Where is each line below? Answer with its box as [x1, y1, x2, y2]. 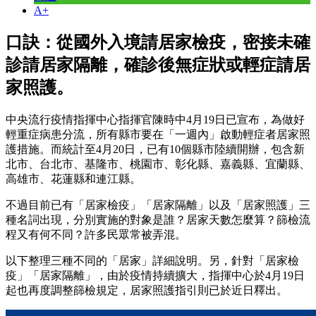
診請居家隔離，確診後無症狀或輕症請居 [6, 55, 310, 74]
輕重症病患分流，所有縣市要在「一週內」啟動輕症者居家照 [6, 128, 310, 140]
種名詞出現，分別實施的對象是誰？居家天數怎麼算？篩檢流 [6, 213, 310, 226]
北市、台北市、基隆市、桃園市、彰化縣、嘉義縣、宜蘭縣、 [6, 157, 310, 170]
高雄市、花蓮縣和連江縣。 [6, 172, 141, 185]
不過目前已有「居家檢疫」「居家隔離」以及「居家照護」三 [6, 198, 310, 211]
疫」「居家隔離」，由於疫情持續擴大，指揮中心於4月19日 [6, 269, 305, 281]
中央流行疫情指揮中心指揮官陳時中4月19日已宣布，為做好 [6, 113, 305, 126]
